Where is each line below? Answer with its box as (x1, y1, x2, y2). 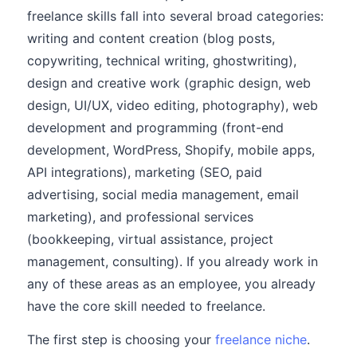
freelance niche (215, 331, 307, 347)
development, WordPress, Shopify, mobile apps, (27, 142, 315, 158)
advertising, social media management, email (27, 186, 299, 202)
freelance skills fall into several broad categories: (27, 8, 324, 24)
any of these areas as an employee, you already (27, 276, 316, 292)
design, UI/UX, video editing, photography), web (27, 97, 318, 113)
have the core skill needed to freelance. (27, 298, 265, 314)
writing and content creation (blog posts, (27, 30, 275, 46)
